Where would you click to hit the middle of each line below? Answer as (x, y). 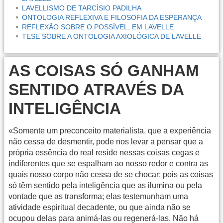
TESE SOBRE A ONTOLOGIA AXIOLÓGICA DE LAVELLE (111, 36)
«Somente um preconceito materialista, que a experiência (110, 130)
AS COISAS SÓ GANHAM (104, 71)
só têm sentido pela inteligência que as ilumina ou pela (105, 185)
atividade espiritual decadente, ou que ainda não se (100, 207)
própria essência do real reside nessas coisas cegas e (104, 152)
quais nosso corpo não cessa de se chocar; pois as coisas (111, 174)
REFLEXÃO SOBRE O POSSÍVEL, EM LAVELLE (98, 27)
